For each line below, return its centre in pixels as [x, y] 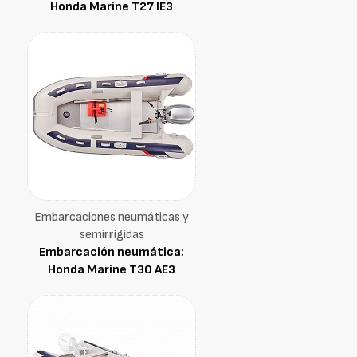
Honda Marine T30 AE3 [112, 270]
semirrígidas [112, 235]
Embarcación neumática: [112, 252]
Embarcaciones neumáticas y [112, 217]
